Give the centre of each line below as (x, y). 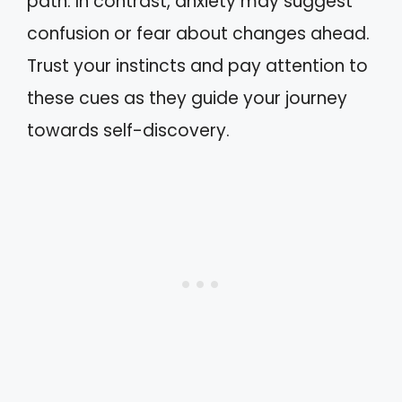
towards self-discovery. (128, 130)
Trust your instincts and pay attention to (197, 66)
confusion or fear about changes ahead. (198, 33)
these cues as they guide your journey (187, 98)
